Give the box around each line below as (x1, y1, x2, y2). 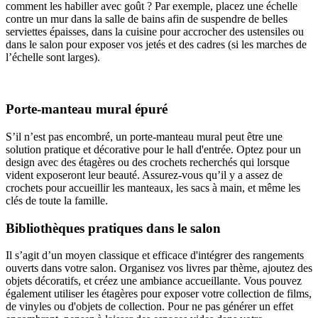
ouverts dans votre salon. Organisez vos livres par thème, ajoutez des (6, 262, 312, 275)
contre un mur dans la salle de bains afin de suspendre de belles (6, 13, 287, 26)
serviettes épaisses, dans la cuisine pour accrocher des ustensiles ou (6, 26, 304, 38)
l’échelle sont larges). (6, 51, 100, 64)
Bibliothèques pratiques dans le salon (6, 220, 221, 236)
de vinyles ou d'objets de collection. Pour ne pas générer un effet (6, 300, 293, 313)
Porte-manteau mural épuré (6, 102, 168, 117)
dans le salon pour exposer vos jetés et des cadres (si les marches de (6, 38, 307, 51)
